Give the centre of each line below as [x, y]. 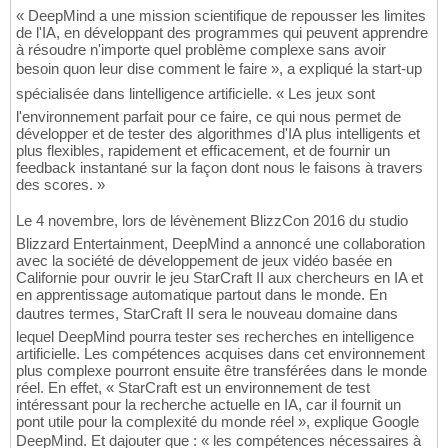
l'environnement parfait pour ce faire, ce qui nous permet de [208, 117]
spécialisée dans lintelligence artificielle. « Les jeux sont [195, 94]
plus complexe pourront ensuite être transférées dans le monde [221, 371]
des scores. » [60, 185]
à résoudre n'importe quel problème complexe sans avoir [201, 50]
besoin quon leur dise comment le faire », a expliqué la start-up [219, 69]
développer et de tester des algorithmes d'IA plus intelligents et [218, 134]
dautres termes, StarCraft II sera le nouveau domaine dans [207, 314]
